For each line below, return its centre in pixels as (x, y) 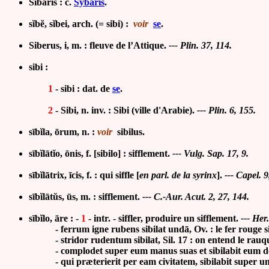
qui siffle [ (119, 175)
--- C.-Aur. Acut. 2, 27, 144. (196, 197)
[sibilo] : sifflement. (132, 154)
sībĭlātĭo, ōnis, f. (61, 154)
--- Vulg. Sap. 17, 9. (209, 154)
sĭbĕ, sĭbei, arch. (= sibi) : (81, 24)
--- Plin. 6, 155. (226, 110)
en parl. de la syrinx (178, 175)
